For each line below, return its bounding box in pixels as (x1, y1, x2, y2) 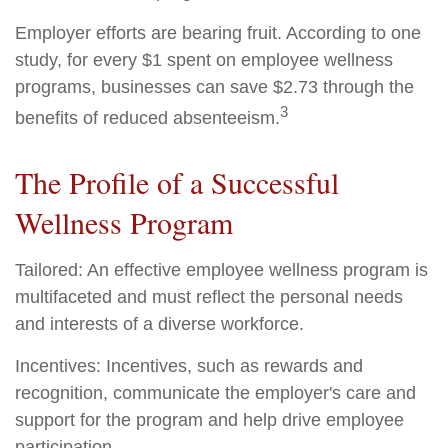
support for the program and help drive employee (15, 410, 404, 430)
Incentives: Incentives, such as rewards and (15, 356, 363, 376)
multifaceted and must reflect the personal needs (15, 287, 403, 307)
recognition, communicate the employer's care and (15, 383, 416, 403)
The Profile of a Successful (15, 162, 339, 202)
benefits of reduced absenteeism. (15, 108, 280, 128)
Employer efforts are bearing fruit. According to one (15, 23, 421, 43)
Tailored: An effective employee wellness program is (15, 260, 428, 280)
